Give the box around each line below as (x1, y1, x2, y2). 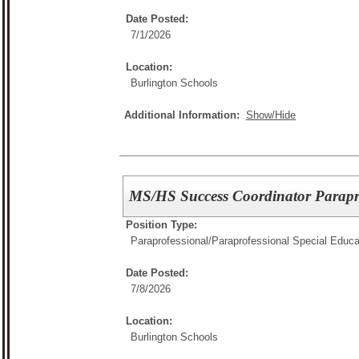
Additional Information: (124, 108, 246, 121)
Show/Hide (246, 108, 296, 121)
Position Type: (126, 218, 197, 231)
